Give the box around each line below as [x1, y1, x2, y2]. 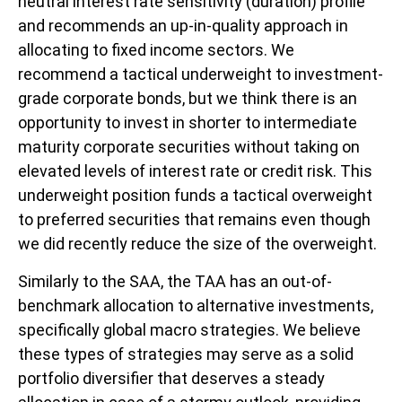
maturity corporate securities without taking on [18, 137, 360, 157]
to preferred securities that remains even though [18, 210, 371, 230]
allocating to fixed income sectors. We [18, 40, 294, 60]
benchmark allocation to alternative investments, [18, 296, 373, 316]
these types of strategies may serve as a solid [18, 345, 354, 364]
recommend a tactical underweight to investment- [18, 65, 383, 84]
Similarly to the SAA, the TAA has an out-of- [18, 272, 332, 292]
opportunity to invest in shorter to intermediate [18, 113, 357, 133]
